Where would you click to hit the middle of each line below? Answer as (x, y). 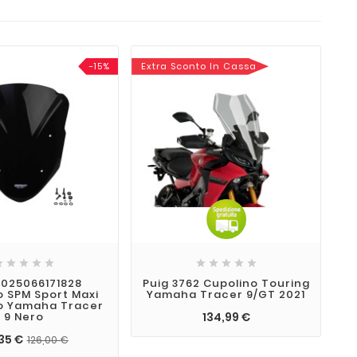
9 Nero (24, 317)
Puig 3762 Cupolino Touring (226, 284)
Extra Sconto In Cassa (199, 66)
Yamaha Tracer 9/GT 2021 (226, 295)
